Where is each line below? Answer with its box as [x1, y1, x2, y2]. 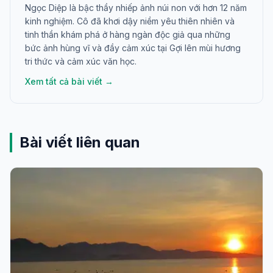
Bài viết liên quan [19, 133, 140, 152]
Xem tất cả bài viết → [25, 76, 113, 87]
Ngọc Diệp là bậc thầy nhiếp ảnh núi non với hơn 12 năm [25, 2, 247, 13]
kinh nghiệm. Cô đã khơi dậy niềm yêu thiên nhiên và [25, 16, 235, 27]
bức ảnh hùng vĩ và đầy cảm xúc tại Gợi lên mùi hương [25, 43, 241, 54]
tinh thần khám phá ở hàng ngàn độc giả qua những [25, 29, 230, 40]
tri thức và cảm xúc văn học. [25, 56, 136, 67]
